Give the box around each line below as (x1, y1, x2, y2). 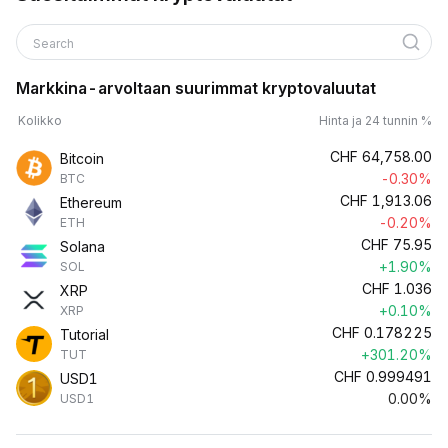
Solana (60, 238, 105, 255)
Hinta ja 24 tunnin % (319, 113, 432, 128)
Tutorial (60, 326, 109, 343)
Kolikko (18, 113, 62, 128)
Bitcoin (60, 150, 104, 167)
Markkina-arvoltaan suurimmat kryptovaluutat (16, 78, 376, 98)
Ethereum (60, 194, 122, 211)
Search (33, 36, 77, 51)
